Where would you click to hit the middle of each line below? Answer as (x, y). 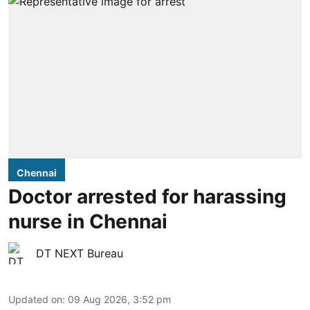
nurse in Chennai (88, 221)
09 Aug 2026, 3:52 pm (119, 299)
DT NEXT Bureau (80, 253)
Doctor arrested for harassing (147, 196)
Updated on (35, 299)
